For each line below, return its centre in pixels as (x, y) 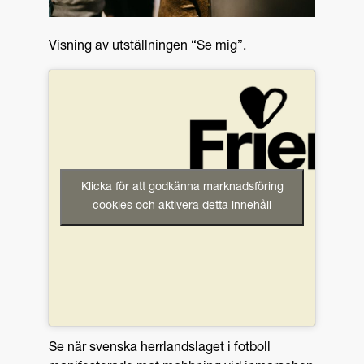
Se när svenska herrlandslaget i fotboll (160, 348)
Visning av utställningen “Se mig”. (147, 47)
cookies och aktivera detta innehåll (182, 207)
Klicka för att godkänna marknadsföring (182, 188)
